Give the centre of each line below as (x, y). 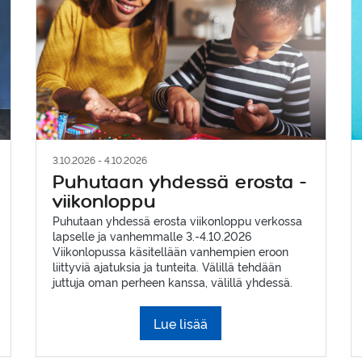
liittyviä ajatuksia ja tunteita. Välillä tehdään (166, 266)
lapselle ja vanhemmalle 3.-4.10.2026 (152, 235)
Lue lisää (181, 323)
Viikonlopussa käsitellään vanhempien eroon (170, 250)
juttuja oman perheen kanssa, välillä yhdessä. (172, 281)
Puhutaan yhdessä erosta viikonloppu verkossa (177, 220)
